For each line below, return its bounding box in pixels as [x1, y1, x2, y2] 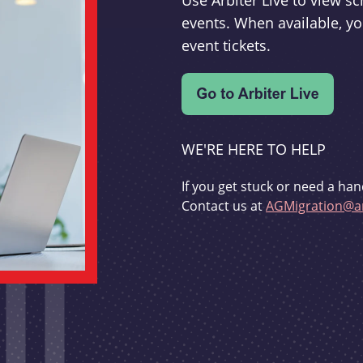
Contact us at [181, 197, 266, 216]
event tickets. [181, 36, 271, 56]
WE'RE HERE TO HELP [181, 139, 326, 160]
